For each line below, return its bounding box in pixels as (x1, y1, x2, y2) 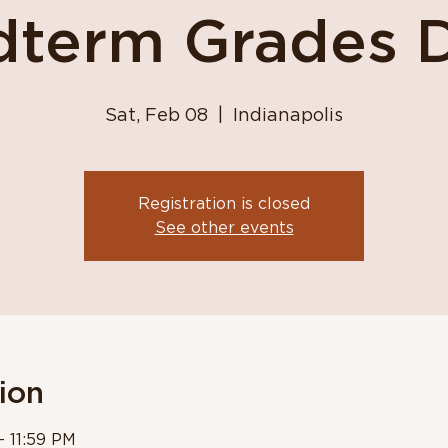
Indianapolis (233, 107, 343, 125)
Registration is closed (138, 196, 310, 212)
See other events (154, 220, 294, 236)
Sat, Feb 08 (105, 107, 208, 125)
